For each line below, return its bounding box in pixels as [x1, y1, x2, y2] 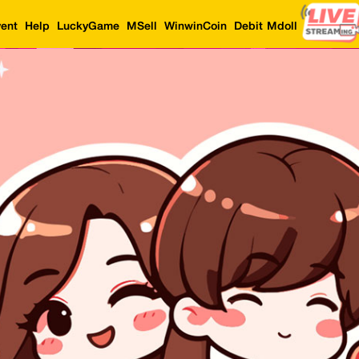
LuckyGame [57, 15, 119, 35]
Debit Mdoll [234, 15, 297, 35]
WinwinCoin [164, 15, 227, 35]
